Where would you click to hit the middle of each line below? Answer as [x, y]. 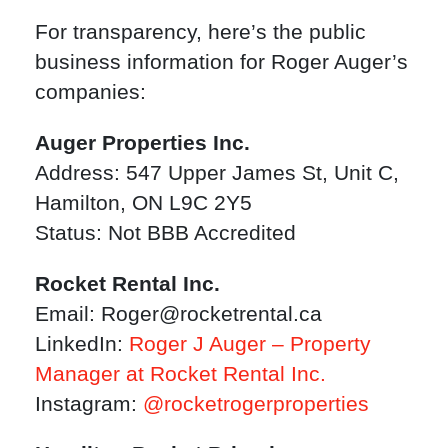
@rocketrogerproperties [256, 403]
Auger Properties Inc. [142, 142]
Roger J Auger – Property [250, 343]
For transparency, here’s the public [200, 31]
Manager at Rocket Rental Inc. [180, 373]
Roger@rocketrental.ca [211, 313]
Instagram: [89, 403]
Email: [68, 313]
